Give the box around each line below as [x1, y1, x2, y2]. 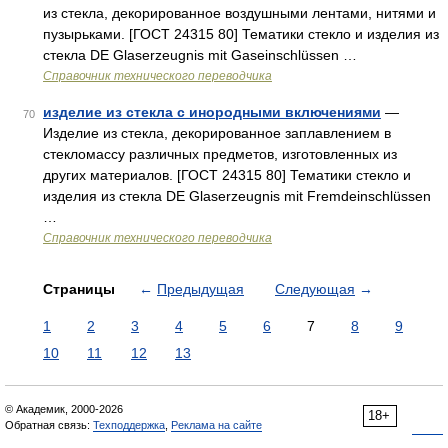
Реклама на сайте [171, 419, 262, 431]
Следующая [275, 281, 355, 297]
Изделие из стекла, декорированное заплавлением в [43, 125, 391, 141]
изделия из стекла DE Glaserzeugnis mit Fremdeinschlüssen [43, 188, 431, 204]
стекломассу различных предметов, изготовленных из [43, 146, 397, 162]
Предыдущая [157, 281, 244, 297]
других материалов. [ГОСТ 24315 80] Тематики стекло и [43, 167, 411, 183]
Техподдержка [93, 419, 165, 431]
